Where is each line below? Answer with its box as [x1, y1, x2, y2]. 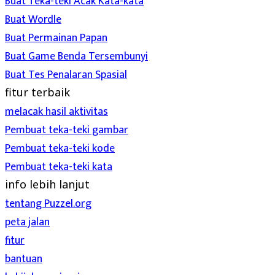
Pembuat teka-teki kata [5, 158, 112, 176]
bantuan [5, 250, 42, 268]
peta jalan [5, 213, 50, 231]
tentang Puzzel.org [5, 195, 91, 213]
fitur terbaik [5, 85, 70, 99]
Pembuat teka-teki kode [5, 139, 115, 158]
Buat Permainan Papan [5, 29, 107, 47]
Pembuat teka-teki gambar [5, 121, 128, 139]
